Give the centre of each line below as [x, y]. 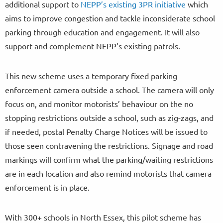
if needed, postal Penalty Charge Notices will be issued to [106, 131]
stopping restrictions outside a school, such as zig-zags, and [109, 117]
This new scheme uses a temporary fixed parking [91, 75]
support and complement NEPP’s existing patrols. [93, 46]
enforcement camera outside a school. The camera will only [110, 89]
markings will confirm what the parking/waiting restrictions [109, 159]
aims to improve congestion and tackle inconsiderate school [110, 18]
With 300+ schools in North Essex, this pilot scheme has [103, 217]
